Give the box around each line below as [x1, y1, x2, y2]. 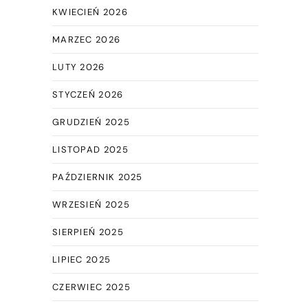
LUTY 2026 [52, 61, 105, 73]
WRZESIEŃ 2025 [52, 199, 130, 210]
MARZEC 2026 [52, 34, 121, 45]
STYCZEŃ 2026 [52, 89, 124, 100]
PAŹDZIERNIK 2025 [52, 171, 143, 183]
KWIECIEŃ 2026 [52, 6, 128, 18]
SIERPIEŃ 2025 [52, 226, 124, 238]
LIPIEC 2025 [52, 254, 111, 265]
